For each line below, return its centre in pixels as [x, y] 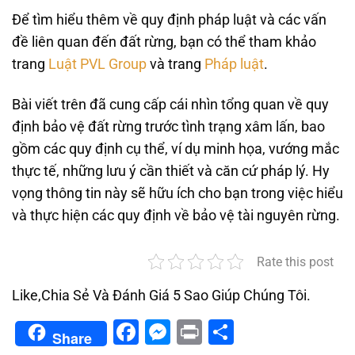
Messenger [234, 332]
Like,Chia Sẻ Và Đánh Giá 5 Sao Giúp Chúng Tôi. [161, 295]
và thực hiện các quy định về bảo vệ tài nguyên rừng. [176, 215]
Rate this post [295, 261]
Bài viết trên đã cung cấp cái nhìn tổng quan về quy [170, 104]
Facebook [193, 332]
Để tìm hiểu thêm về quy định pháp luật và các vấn [169, 19]
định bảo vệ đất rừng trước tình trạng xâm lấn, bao [168, 126]
